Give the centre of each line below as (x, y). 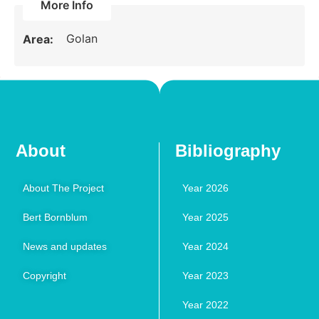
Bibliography (228, 151)
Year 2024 (206, 247)
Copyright (45, 276)
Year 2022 (206, 305)
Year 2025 (206, 218)
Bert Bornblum (56, 218)
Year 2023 (206, 276)
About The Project (64, 188)
